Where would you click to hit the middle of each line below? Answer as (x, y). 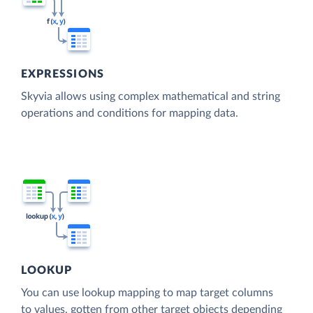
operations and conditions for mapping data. (130, 113)
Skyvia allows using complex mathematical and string (151, 96)
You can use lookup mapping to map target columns (147, 292)
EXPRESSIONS (63, 74)
